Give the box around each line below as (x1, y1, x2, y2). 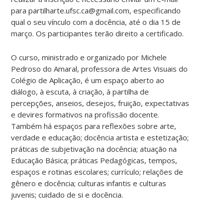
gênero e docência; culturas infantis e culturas (11, 178, 167, 188)
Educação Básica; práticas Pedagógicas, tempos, (11, 155, 178, 165)
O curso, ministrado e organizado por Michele (11, 52, 167, 62)
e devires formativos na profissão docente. (11, 109, 160, 119)
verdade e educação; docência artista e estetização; (11, 132, 189, 142)
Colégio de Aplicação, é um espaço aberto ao (11, 75, 165, 85)
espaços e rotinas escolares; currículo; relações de (11, 166, 184, 177)
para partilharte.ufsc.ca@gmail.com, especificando (11, 5, 181, 15)
